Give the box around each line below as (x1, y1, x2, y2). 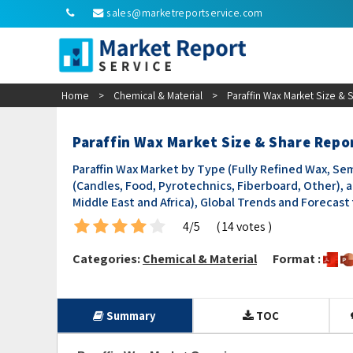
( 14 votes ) (216, 218, 272, 236)
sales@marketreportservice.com (106, 6, 263, 20)
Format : (273, 251, 323, 268)
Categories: (72, 251, 143, 268)
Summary (104, 308, 157, 324)
